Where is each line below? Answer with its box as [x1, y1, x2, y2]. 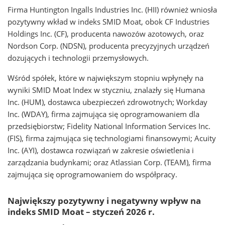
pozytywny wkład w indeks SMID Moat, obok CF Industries [8, 17, 209, 27]
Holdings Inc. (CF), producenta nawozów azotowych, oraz [8, 29, 204, 39]
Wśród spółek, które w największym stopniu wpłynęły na [8, 73, 203, 83]
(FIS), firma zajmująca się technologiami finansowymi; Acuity [8, 133, 216, 143]
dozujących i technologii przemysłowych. [8, 53, 149, 63]
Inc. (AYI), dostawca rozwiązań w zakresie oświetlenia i [8, 145, 194, 155]
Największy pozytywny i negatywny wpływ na [8, 195, 201, 206]
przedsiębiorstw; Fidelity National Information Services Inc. [8, 121, 210, 131]
